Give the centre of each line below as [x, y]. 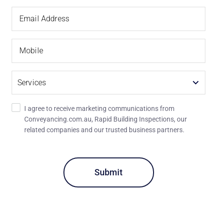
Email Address [44, 19]
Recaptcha [30, 147]
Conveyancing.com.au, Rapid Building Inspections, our [106, 119]
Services [32, 82]
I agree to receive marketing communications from [99, 108]
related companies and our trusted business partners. [104, 130]
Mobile [31, 51]
